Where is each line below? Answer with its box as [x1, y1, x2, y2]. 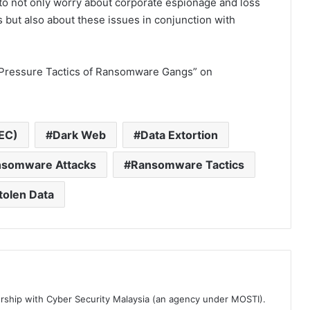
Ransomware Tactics [131, 158, 244, 172]
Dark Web [52, 128, 106, 143]
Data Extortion [140, 128, 218, 143]
